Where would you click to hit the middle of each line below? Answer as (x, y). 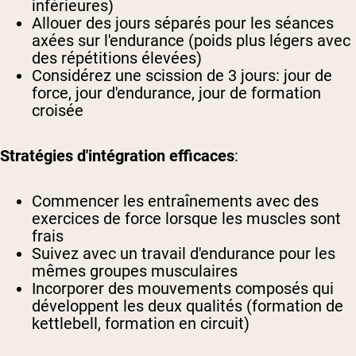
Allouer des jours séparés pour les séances (183, 23)
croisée (58, 110)
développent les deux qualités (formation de (188, 306)
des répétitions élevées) (117, 58)
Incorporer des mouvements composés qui (183, 288)
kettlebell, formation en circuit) (141, 323)
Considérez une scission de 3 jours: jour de (182, 75)
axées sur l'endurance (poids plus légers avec (191, 40)
